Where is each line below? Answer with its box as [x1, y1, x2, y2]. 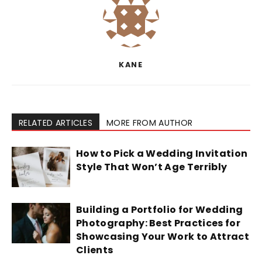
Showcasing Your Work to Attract [76, 229, 249, 243]
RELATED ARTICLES [19, 116, 93, 129]
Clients [76, 243, 113, 257]
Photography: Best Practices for [76, 216, 240, 230]
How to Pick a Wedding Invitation [76, 146, 248, 160]
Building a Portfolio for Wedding [76, 202, 243, 216]
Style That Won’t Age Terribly [76, 160, 227, 174]
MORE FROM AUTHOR [106, 116, 193, 129]
